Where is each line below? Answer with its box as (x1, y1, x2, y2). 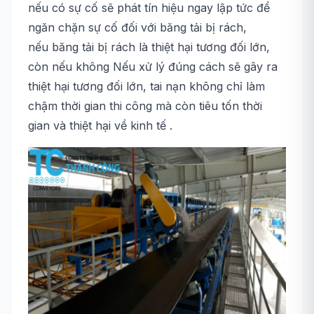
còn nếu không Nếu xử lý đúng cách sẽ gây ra (28, 60, 278, 74)
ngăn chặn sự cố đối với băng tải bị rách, (28, 20, 247, 34)
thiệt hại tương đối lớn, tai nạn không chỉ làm (28, 79, 265, 93)
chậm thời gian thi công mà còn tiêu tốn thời (28, 99, 262, 113)
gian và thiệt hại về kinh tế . (28, 118, 172, 132)
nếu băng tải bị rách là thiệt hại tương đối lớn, (28, 40, 270, 54)
